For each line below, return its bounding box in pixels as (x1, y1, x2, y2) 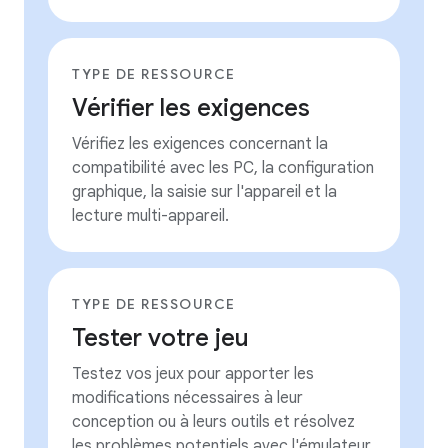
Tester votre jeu (72, 323, 249, 353)
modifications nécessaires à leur (72, 388, 303, 408)
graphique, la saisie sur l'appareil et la (72, 182, 337, 202)
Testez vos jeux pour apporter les (72, 364, 314, 384)
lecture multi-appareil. (72, 206, 229, 226)
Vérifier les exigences (72, 93, 310, 123)
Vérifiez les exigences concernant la (72, 134, 328, 154)
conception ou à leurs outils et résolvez (72, 412, 355, 432)
